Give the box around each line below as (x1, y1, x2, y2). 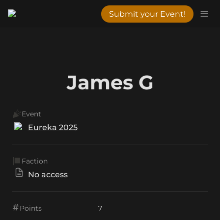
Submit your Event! (109, 9, 186, 19)
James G (66, 70, 154, 94)
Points (20, 204, 42, 213)
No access (27, 170, 68, 179)
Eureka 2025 (27, 123, 78, 132)
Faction (22, 157, 48, 165)
